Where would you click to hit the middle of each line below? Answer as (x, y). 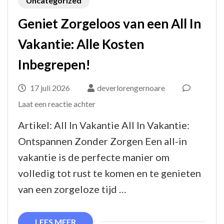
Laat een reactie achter (57, 103)
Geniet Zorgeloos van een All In (109, 23)
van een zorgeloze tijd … (72, 189)
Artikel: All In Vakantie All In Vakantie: (104, 125)
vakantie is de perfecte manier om (94, 157)
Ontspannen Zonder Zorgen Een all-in (102, 141)
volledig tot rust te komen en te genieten (109, 173)
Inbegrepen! (54, 64)
